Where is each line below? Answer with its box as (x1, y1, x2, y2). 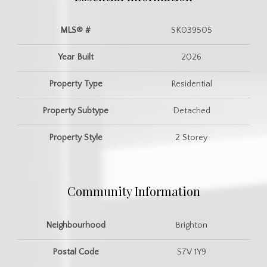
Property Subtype (42, 105, 109, 116)
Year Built (57, 52, 94, 62)
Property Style (48, 132, 103, 142)
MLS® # (60, 25, 91, 35)
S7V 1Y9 (176, 247, 206, 257)
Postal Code (52, 247, 99, 257)
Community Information (67, 182, 200, 199)
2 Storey (175, 132, 208, 142)
